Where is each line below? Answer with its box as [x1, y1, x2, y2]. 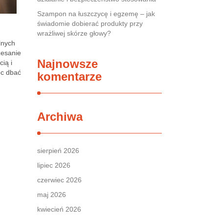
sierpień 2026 [37, 147, 79, 154]
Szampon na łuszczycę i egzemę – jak [37, 10, 155, 18]
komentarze [37, 70, 102, 83]
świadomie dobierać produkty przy [37, 20, 143, 27]
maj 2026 [37, 191, 66, 198]
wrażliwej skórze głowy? [37, 29, 111, 37]
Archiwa [37, 110, 83, 123]
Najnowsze [37, 57, 98, 70]
